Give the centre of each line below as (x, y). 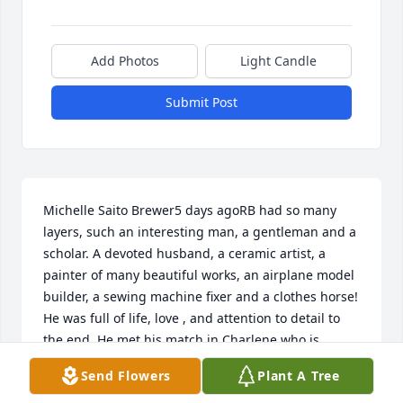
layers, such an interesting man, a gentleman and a (200, 232)
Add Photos (125, 61)
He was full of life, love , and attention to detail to (192, 318)
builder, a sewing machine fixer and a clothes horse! (201, 297)
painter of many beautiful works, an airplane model (199, 275)
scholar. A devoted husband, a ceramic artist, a (184, 254)
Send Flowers (126, 376)
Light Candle (278, 61)
